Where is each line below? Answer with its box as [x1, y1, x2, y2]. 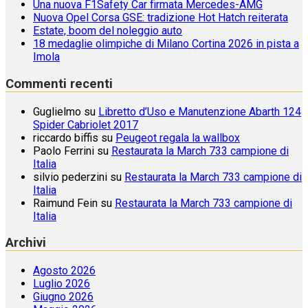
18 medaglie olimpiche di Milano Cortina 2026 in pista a [33, 37, 299, 51]
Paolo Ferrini [33, 144, 94, 157]
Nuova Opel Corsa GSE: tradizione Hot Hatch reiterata [33, 11, 288, 25]
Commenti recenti [5, 76, 113, 92]
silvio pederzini [33, 170, 107, 184]
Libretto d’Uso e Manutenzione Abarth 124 [98, 104, 301, 118]
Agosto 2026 [33, 264, 96, 278]
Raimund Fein [33, 196, 98, 210]
